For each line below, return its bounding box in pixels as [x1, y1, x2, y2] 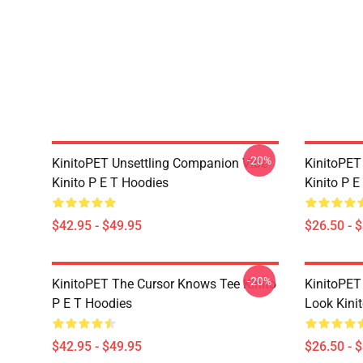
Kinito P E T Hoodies [52, 175, 169, 190]
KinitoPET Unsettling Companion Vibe [52, 156, 267, 171]
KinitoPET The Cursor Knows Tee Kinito [52, 276, 276, 292]
